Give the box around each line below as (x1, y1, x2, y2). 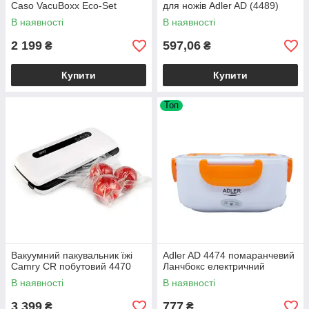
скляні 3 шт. (11, 11, 63, 23)
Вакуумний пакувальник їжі (11, 250, 132, 261)
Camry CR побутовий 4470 (11, 261, 131, 272)
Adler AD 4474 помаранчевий (163, 250, 295, 261)
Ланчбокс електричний (163, 261, 265, 272)
